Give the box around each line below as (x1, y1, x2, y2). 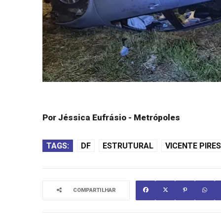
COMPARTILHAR (73, 186, 116, 193)
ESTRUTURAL (103, 141, 153, 150)
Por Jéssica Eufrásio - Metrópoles (42, 112, 180, 122)
